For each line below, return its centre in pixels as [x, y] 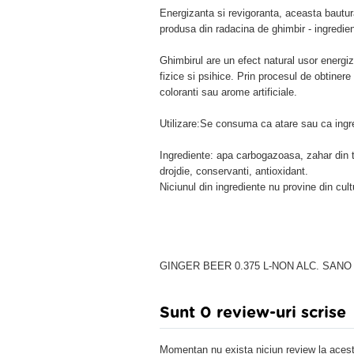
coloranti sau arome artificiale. [228, 92]
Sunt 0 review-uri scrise [253, 313]
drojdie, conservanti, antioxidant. [234, 171]
